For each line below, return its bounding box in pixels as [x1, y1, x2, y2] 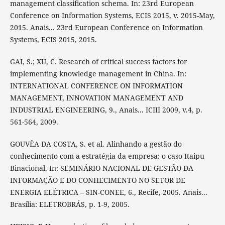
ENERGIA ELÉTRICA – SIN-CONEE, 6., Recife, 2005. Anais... [10, 187, 207, 197]
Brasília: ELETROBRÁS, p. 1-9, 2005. [10, 199, 130, 209]
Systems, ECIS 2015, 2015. [10, 34, 97, 44]
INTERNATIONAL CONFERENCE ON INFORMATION [10, 80, 183, 90]
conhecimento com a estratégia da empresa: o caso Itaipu [10, 151, 204, 161]
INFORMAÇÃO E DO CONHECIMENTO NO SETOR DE [10, 175, 185, 185]
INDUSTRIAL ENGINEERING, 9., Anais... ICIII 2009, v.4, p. [10, 104, 202, 115]
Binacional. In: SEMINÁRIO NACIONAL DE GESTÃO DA [10, 163, 193, 173]
